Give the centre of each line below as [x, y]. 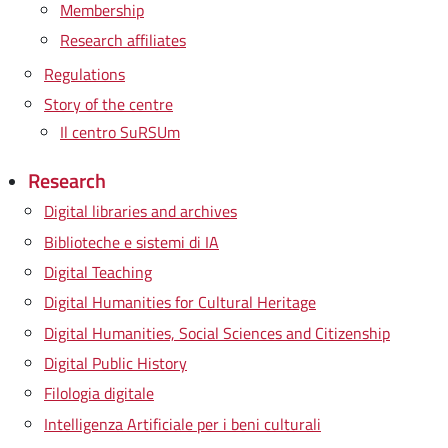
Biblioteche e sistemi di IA [131, 241]
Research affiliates [123, 40]
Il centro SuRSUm [120, 131]
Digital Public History [115, 363]
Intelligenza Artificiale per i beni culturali [182, 423]
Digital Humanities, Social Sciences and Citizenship [217, 332]
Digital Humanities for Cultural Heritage [180, 302]
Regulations [84, 74]
